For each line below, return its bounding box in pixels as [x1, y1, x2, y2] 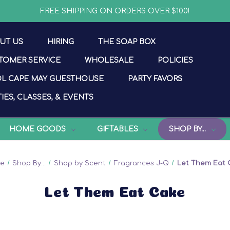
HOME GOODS [9, 125, 66, 133]
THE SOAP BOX [98, 38, 156, 46]
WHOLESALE [85, 56, 134, 65]
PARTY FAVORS [128, 75, 183, 83]
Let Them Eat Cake [44, 186, 186, 194]
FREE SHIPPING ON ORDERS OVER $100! [40, 7, 190, 15]
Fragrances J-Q [114, 159, 169, 167]
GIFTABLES [97, 125, 138, 133]
